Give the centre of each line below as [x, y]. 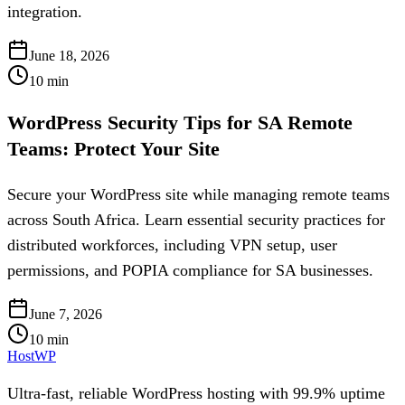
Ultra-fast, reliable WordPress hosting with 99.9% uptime [196, 394]
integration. [45, 11]
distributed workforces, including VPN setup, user [172, 245]
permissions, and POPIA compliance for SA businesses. [190, 271]
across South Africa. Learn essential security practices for [196, 220]
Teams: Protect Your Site [113, 149]
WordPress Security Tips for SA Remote [180, 123]
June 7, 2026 [66, 315]
